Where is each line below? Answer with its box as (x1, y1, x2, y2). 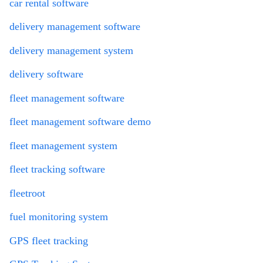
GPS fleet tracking (9, 234, 88, 247)
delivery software (9, 68, 83, 80)
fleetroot (9, 187, 45, 199)
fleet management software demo (9, 116, 151, 128)
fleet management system (9, 139, 117, 151)
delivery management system (9, 44, 133, 56)
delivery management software (9, 21, 140, 33)
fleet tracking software (9, 163, 105, 176)
